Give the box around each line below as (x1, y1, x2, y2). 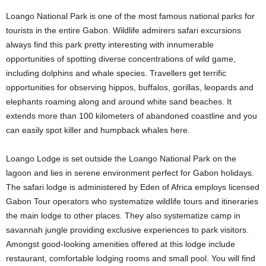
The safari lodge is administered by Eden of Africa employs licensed (6, 182, 259, 192)
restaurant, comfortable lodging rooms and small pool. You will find (6, 254, 255, 263)
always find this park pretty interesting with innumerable (6, 40, 214, 49)
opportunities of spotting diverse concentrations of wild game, (6, 54, 236, 64)
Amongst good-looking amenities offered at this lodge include (6, 239, 235, 249)
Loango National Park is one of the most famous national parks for (6, 11, 255, 21)
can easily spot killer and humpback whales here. (6, 125, 190, 135)
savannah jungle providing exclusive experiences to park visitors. (6, 225, 249, 235)
